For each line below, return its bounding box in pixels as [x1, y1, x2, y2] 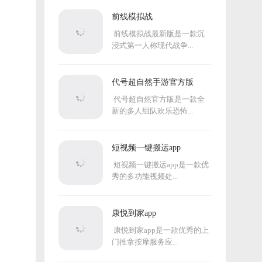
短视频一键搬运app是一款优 [112, 160, 209, 169]
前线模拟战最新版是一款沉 [112, 29, 205, 38]
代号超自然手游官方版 [112, 78, 194, 87]
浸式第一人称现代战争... [112, 41, 193, 50]
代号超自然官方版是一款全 [112, 95, 205, 104]
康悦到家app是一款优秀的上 [112, 226, 209, 235]
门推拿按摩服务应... [112, 237, 178, 246]
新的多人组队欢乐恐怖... [112, 106, 193, 115]
